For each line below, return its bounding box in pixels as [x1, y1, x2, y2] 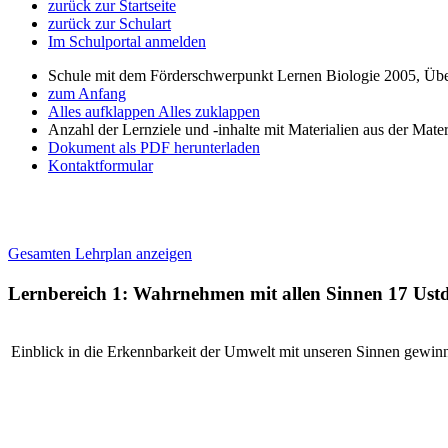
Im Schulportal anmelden [48, 33, 206, 50]
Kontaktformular [48, 157, 153, 174]
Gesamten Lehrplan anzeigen [8, 245, 192, 262]
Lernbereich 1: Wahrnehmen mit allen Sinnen [8, 283, 388, 304]
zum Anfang [48, 85, 126, 102]
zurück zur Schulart [48, 15, 171, 32]
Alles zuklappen [158, 103, 260, 120]
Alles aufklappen [48, 103, 158, 120]
